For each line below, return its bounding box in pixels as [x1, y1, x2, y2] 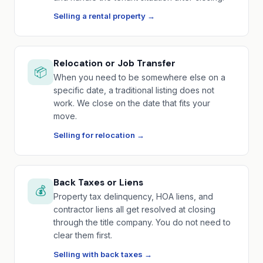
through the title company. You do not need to [53, 217, 231, 228]
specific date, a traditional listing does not [53, 85, 214, 96]
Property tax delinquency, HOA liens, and [53, 191, 213, 202]
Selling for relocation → [53, 130, 144, 140]
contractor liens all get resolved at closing [53, 204, 215, 215]
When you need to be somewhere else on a [53, 72, 225, 83]
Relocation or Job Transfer [53, 58, 176, 70]
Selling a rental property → [53, 11, 155, 21]
